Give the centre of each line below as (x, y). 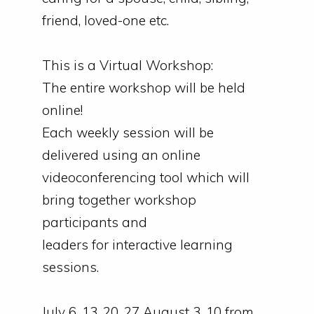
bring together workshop (119, 200)
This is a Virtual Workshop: (128, 65)
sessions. (70, 267)
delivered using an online (121, 155)
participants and (95, 222)
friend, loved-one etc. (105, 20)
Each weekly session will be (128, 132)
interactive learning (171, 245)
